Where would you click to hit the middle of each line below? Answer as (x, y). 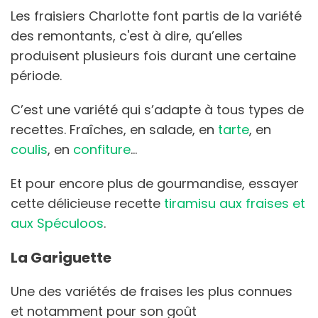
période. (38, 75)
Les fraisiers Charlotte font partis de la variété (156, 16)
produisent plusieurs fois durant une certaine (153, 55)
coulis (29, 149)
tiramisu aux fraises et (235, 203)
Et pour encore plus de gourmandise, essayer (155, 183)
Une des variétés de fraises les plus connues (152, 291)
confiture (102, 149)
